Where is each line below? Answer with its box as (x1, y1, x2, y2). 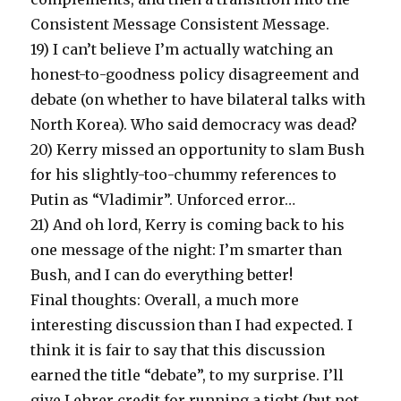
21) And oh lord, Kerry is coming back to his (30, 215, 346, 234)
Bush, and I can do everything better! (30, 265, 294, 284)
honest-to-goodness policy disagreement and (30, 64, 360, 83)
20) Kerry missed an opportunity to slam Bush (30, 140, 365, 158)
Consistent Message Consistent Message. (30, 14, 330, 33)
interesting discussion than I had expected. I (30, 315, 354, 334)
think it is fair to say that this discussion (30, 340, 326, 359)
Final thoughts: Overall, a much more (30, 290, 300, 309)
